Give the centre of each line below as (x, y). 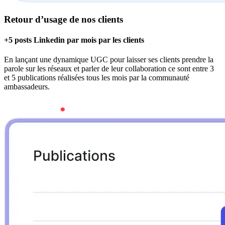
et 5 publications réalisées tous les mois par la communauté (97, 78)
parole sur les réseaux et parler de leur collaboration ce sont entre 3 (109, 69)
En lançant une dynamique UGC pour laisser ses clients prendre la (109, 60)
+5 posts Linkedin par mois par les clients (74, 40)
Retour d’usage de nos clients (64, 19)
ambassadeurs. (27, 87)
